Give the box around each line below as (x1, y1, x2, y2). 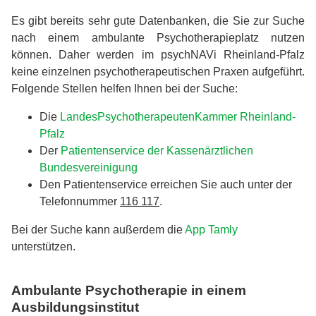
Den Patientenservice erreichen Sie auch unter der (39, 178, 292, 191)
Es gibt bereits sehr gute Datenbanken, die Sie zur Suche (11, 15, 305, 28)
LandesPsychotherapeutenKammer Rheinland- (60, 111, 296, 123)
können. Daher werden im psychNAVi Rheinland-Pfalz (11, 49, 305, 61)
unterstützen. (11, 241, 78, 253)
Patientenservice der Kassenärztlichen (61, 145, 253, 157)
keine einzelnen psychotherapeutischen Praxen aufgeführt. (11, 66, 305, 78)
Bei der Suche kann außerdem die (11, 224, 185, 236)
